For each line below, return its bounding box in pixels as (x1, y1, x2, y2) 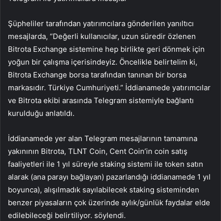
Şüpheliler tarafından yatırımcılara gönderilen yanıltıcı (8, 18, 194, 28)
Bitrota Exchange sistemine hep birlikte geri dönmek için (8, 44, 205, 54)
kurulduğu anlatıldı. (8, 108, 74, 118)
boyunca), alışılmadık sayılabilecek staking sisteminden (8, 184, 199, 194)
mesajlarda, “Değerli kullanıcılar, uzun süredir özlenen (8, 31, 196, 41)
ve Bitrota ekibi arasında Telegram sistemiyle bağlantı (8, 95, 194, 105)
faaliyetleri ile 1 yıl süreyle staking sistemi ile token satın (8, 159, 203, 169)
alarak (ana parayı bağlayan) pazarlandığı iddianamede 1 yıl (8, 172, 211, 182)
